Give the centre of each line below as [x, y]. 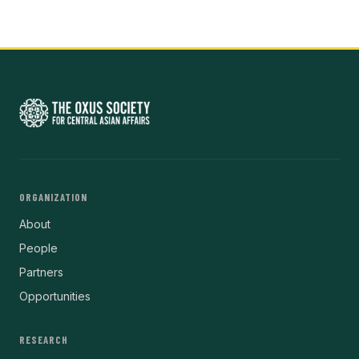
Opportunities [55, 296]
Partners [41, 272]
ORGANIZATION [54, 197]
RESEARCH [44, 340]
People [38, 248]
